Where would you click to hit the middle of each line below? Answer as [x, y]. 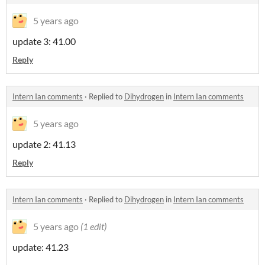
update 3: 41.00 [44, 41]
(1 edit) [93, 226]
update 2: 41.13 [44, 144]
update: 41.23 [41, 247]
